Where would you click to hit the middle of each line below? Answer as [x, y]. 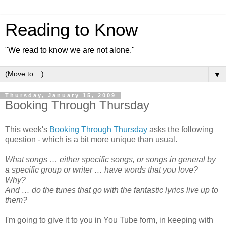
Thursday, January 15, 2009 [61, 95]
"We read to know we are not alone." [70, 50]
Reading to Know [71, 30]
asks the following [180, 129]
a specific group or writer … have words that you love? [101, 169]
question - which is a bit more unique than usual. [91, 139]
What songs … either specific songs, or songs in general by [110, 159]
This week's [27, 129]
